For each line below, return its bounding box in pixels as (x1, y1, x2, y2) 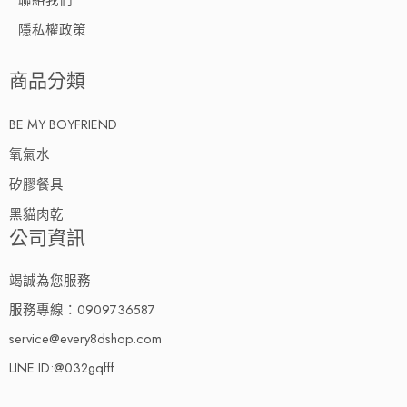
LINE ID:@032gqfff (9, 357, 114, 377)
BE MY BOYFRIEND (9, 114, 117, 134)
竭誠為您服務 (9, 270, 91, 290)
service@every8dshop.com (9, 328, 162, 348)
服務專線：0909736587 (9, 299, 155, 319)
